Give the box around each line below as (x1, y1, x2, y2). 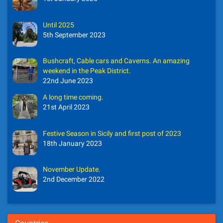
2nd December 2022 (42, 175, 105, 184)
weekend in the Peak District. (42, 67, 131, 75)
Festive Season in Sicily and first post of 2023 (42, 129, 181, 137)
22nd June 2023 (42, 77, 93, 85)
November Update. (42, 165, 101, 174)
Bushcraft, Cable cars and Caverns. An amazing (42, 57, 190, 65)
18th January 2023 (42, 139, 102, 147)
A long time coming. (42, 93, 104, 102)
